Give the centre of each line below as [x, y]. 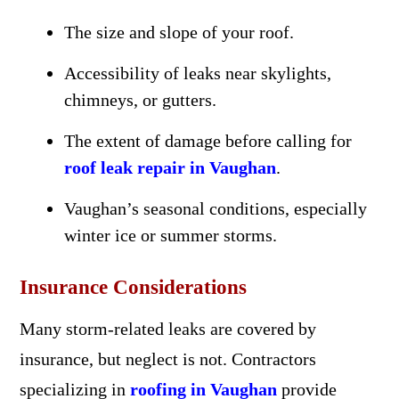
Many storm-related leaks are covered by [167, 329]
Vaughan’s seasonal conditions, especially [215, 208]
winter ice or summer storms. [170, 235]
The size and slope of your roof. [179, 32]
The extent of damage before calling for [208, 141]
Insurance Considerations [133, 287]
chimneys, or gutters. [140, 100]
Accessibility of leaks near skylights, [197, 73]
